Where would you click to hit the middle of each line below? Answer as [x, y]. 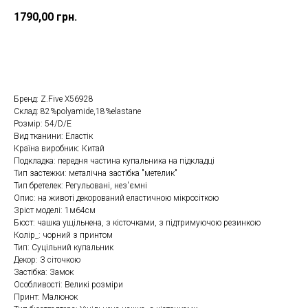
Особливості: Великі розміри [68, 285]
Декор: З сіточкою [47, 260]
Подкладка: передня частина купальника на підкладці [114, 161]
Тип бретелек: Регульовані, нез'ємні [80, 186]
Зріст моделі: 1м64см [55, 211]
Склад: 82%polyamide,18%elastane [77, 112]
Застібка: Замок [44, 273]
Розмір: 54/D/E [43, 124]
